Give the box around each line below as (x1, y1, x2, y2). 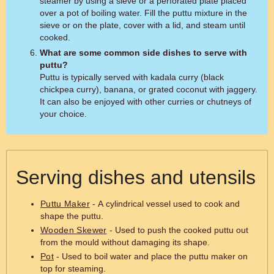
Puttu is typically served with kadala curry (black (40, 72, 224, 82)
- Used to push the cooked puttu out (106, 225, 248, 235)
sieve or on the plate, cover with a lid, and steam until (40, 20, 245, 30)
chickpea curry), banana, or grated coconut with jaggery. (40, 84, 257, 94)
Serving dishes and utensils (16, 166, 256, 188)
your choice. (40, 109, 87, 119)
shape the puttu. (40, 211, 103, 221)
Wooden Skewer (40, 225, 107, 235)
